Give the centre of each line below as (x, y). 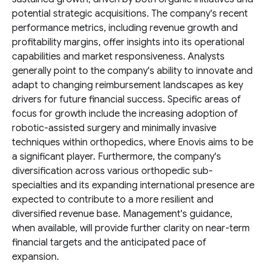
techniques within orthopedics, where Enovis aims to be (133, 142)
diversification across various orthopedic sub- (112, 171)
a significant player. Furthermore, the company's (117, 157)
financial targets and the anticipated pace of (109, 243)
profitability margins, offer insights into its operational (128, 42)
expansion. (35, 257)
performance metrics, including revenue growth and (125, 28)
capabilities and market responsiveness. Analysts (118, 57)
